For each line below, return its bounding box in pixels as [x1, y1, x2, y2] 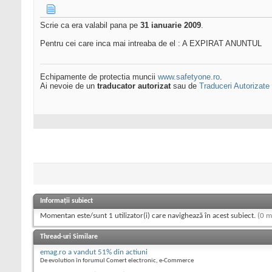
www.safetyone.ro [158, 72, 220, 82]
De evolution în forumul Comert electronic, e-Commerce [40, 257, 194, 265]
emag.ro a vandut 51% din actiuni [40, 248, 148, 257]
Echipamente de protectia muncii [40, 72, 158, 82]
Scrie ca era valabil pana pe [40, 21, 140, 30]
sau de [171, 81, 199, 91]
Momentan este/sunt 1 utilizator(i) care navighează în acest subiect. [40, 212, 257, 220]
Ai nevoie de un [40, 81, 97, 91]
